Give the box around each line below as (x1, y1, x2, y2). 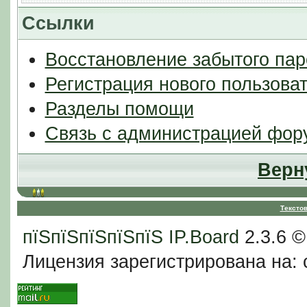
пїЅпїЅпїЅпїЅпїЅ (22, 227, 163, 247)
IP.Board (168, 227, 239, 247)
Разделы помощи (45, 99, 194, 119)
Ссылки (21, 13, 95, 34)
